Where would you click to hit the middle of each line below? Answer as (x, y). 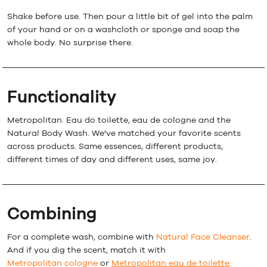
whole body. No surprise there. (70, 43)
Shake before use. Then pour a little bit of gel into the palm (130, 16)
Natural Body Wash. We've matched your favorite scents (124, 133)
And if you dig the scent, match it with (86, 250)
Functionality (62, 97)
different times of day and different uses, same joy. (112, 159)
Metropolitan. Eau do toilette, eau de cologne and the (119, 120)
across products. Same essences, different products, (115, 146)
